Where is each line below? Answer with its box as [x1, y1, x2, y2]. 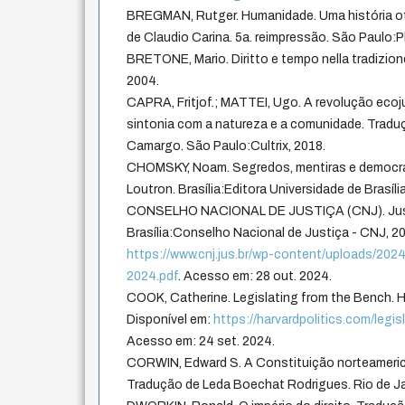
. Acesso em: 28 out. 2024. [178, 269, 333, 284]
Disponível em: [127, 313, 214, 327]
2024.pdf [127, 269, 179, 284]
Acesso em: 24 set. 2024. [127, 334, 276, 349]
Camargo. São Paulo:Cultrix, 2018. [127, 139, 326, 154]
